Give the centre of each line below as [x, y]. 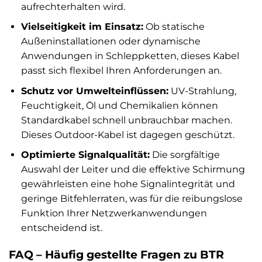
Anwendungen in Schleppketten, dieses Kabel [130, 56]
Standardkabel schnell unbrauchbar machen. [126, 120]
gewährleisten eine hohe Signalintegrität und [128, 184]
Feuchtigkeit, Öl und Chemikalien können [119, 105]
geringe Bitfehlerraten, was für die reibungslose [132, 199]
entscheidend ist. [61, 228]
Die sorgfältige [185, 155]
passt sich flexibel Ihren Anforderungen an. [121, 71]
